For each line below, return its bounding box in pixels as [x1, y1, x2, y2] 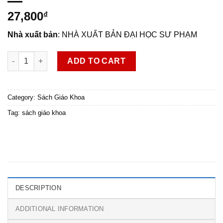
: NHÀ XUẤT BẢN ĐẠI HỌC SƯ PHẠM [58, 30, 197, 39]
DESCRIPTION [15, 184, 61, 192]
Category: [7, 93, 37, 101]
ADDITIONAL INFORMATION [15, 205, 104, 213]
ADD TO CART [67, 56, 126, 65]
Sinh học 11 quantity [7, 52, 77, 60]
